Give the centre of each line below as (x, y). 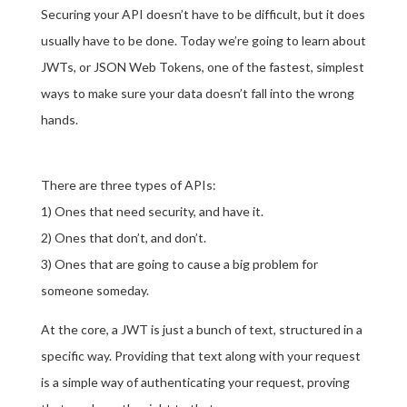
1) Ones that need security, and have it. (152, 211)
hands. (59, 119)
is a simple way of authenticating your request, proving (195, 382)
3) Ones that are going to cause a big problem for (179, 263)
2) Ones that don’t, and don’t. (123, 237)
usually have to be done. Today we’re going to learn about (203, 40)
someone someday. (94, 290)
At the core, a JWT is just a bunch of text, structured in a (201, 329)
